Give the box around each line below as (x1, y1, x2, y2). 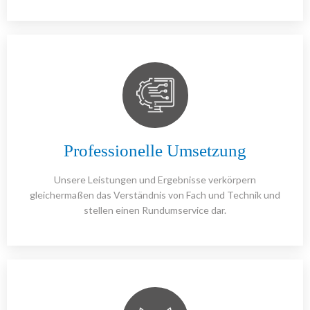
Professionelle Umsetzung (64, 141, 246, 161)
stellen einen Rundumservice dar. (84, 204, 226, 217)
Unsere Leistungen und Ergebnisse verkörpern (54, 174, 256, 186)
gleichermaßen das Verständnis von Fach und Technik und (30, 189, 280, 201)
